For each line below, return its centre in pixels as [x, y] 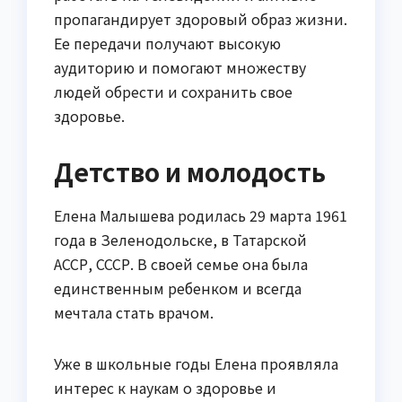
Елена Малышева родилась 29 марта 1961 [201, 215]
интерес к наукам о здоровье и [165, 387]
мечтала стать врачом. [134, 312]
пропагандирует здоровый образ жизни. [201, 19]
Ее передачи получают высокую [167, 44]
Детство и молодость [190, 172]
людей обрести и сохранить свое [173, 92]
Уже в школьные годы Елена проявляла [196, 363]
